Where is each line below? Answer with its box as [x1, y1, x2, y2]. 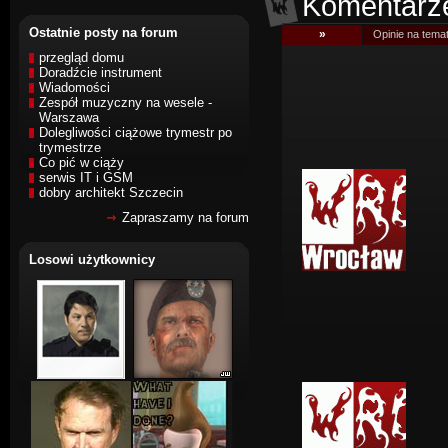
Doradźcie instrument [39, 65, 162, 80]
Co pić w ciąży [39, 155, 124, 170]
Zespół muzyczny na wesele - [39, 95, 212, 110]
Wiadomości [39, 80, 110, 95]
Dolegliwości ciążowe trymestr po [39, 125, 232, 140]
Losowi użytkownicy [29, 252, 155, 267]
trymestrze [39, 140, 101, 155]
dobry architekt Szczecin [39, 185, 183, 200]
